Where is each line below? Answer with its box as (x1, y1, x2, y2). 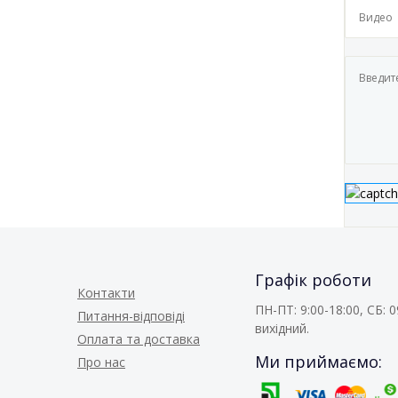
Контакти (77, 284, 135, 302)
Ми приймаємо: (255, 351, 382, 373)
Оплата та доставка (77, 330, 200, 348)
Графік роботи (255, 269, 371, 291)
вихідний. (255, 320, 309, 338)
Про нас (77, 354, 125, 371)
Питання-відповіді (77, 307, 185, 325)
